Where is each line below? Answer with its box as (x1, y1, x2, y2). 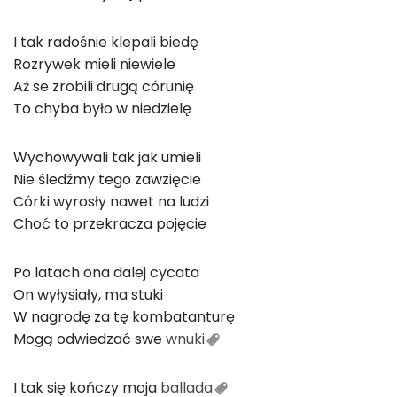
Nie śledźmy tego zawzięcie (13, 169, 201, 190)
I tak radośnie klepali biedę (13, 32, 198, 52)
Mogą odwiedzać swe (13, 329, 166, 349)
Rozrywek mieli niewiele (13, 54, 175, 74)
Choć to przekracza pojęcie (13, 214, 206, 234)
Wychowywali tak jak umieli (13, 147, 201, 167)
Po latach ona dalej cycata (13, 262, 199, 283)
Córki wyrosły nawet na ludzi (13, 191, 209, 212)
